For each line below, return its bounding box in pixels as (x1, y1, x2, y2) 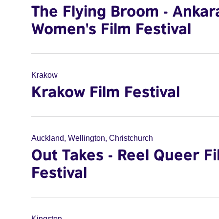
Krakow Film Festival (31, 82, 180, 101)
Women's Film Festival (31, 19, 191, 38)
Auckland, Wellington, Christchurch (31, 134, 153, 142)
